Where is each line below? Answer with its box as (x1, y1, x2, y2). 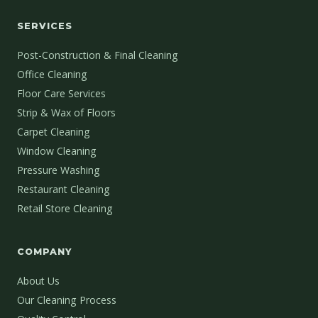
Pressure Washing (17, 163, 100, 177)
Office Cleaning (17, 67, 87, 82)
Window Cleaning (17, 144, 97, 158)
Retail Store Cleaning (17, 202, 113, 216)
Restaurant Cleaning (17, 182, 110, 197)
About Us (17, 274, 60, 288)
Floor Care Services (17, 87, 106, 101)
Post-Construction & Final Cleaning (17, 48, 178, 62)
